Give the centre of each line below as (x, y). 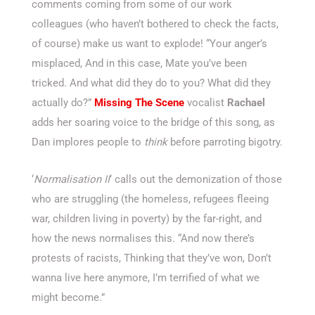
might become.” (68, 297)
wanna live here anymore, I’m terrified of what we (146, 277)
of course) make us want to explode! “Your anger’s (149, 43)
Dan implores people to (88, 142)
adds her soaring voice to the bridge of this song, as (153, 122)
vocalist (206, 102)
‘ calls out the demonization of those (196, 179)
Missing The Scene (139, 102)
